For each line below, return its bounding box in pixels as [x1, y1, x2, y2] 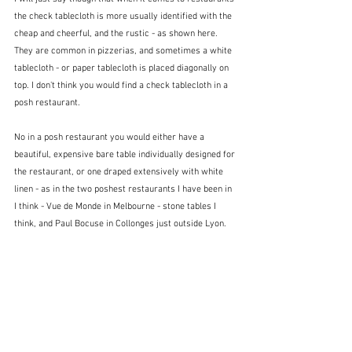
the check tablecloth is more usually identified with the [14, 11, 234, 23]
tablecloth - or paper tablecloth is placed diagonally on [14, 63, 231, 75]
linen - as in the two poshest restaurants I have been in [14, 184, 234, 196]
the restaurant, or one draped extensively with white [14, 167, 225, 178]
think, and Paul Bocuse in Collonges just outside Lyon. [14, 218, 229, 230]
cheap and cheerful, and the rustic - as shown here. [14, 28, 222, 40]
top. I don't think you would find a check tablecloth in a [14, 80, 230, 92]
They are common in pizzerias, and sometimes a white [14, 46, 234, 57]
